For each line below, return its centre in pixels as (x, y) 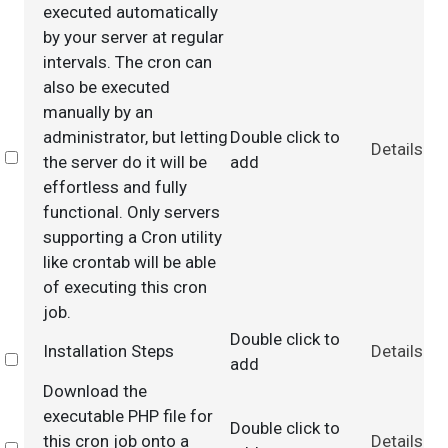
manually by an (97, 112)
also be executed (106, 87)
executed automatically (130, 12)
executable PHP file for (127, 416)
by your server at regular (133, 37)
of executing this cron (124, 287)
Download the (94, 391)
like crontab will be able (129, 262)
